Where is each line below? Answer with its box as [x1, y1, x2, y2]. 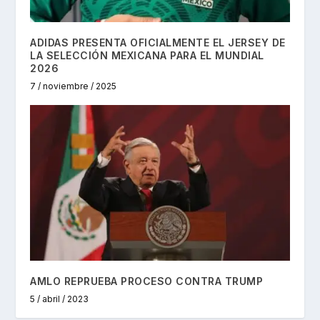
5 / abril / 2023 [30, 294, 89, 305]
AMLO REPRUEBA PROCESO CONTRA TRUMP [30, 275, 264, 288]
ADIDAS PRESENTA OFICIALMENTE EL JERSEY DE [30, 36, 286, 49]
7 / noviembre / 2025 [30, 81, 117, 92]
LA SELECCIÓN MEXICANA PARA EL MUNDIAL [30, 49, 264, 62]
